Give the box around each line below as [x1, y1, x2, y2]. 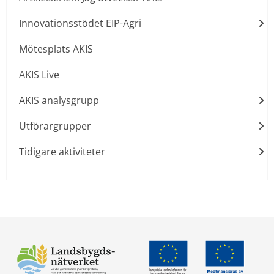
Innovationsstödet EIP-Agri [19, 16, 141, 30]
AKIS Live [19, 67, 59, 81]
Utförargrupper [19, 119, 91, 133]
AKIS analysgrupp [19, 93, 99, 107]
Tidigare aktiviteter [19, 144, 105, 158]
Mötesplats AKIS [19, 42, 93, 56]
